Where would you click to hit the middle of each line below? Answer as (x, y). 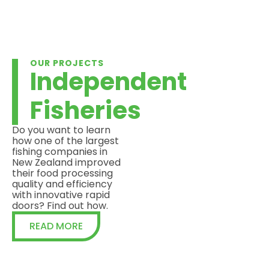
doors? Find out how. (60, 205)
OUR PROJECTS (67, 63)
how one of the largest (65, 141)
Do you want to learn (61, 130)
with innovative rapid (61, 195)
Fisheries (86, 110)
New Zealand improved (66, 162)
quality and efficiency (62, 184)
